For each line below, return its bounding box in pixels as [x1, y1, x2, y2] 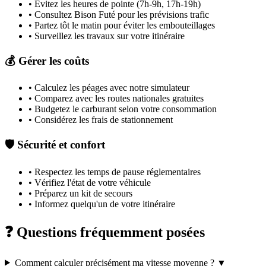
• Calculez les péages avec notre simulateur [28, 83, 189, 93]
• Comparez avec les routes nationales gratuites [28, 93, 204, 104]
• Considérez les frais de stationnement [28, 115, 173, 125]
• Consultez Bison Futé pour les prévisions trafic [28, 9, 209, 20]
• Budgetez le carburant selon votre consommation [28, 104, 217, 115]
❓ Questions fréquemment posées [5, 224, 205, 240]
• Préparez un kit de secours [28, 188, 132, 198]
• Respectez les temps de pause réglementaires [28, 166, 201, 177]
